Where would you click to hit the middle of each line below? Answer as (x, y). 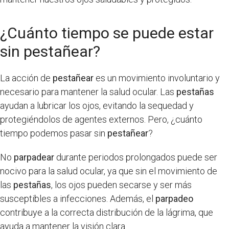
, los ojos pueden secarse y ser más (121, 185)
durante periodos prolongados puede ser (136, 157)
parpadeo (174, 198)
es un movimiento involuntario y (157, 78)
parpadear (34, 157)
